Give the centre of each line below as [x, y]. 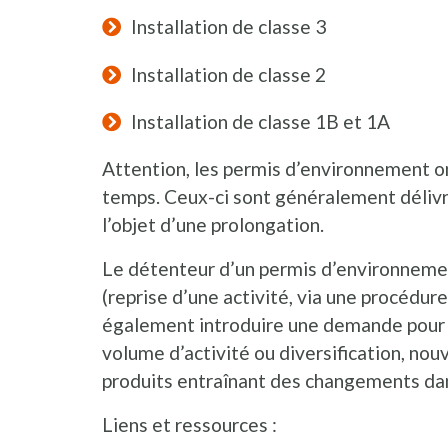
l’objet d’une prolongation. [213, 225]
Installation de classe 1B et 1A [260, 121]
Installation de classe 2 [228, 74]
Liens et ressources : [189, 425]
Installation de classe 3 [228, 27]
